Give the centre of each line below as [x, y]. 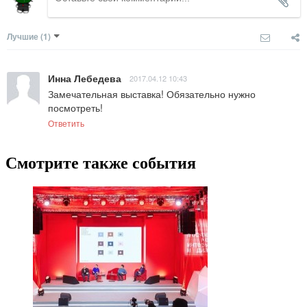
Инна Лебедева [85, 78]
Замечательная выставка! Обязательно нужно [152, 94]
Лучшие [23, 37]
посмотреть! [75, 108]
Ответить [66, 123]
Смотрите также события [101, 163]
